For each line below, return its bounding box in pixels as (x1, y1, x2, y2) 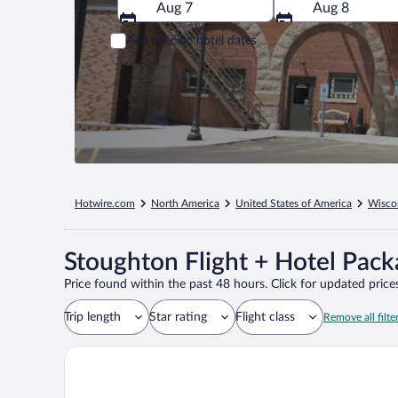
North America (151, 198, 219, 209)
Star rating (149, 311, 207, 323)
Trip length (64, 311, 121, 323)
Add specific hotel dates (126, 34, 257, 47)
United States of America (235, 198, 352, 209)
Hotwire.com (75, 198, 135, 209)
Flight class (235, 311, 295, 323)
